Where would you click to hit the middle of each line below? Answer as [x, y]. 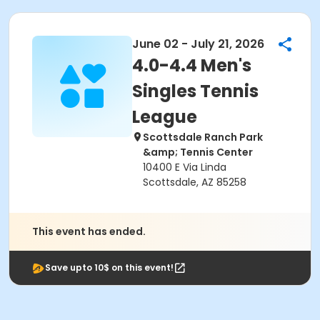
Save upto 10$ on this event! [109, 267]
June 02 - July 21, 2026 [198, 44]
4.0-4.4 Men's [192, 65]
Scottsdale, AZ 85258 [195, 182]
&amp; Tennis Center [198, 152]
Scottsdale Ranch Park [203, 137]
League [165, 117]
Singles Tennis [195, 91]
